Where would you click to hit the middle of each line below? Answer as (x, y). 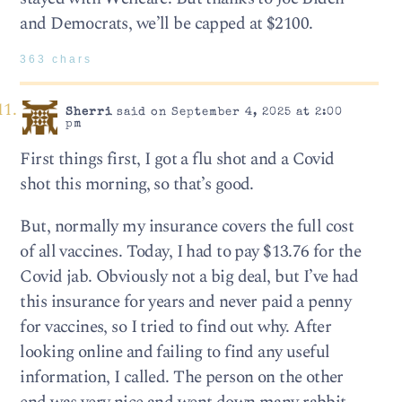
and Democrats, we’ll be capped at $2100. (166, 23)
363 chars (57, 60)
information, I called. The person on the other (182, 378)
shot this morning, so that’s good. (137, 184)
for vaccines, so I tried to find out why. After (176, 328)
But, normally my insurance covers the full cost (187, 227)
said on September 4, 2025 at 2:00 (227, 112)
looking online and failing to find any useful (175, 353)
